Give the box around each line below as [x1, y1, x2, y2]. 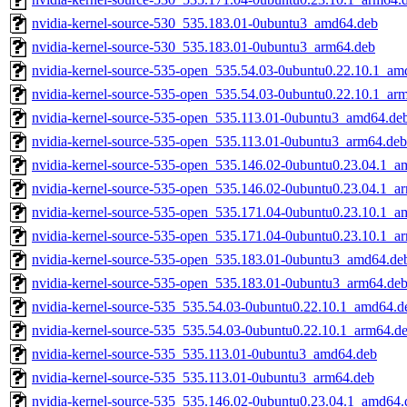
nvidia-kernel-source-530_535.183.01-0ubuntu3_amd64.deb [32, 15, 378, 32]
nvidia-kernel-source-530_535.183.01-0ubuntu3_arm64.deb [32, 39, 375, 55]
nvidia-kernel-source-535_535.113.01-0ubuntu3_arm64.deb [32, 370, 374, 386]
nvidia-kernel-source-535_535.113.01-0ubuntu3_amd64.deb [32, 346, 377, 362]
